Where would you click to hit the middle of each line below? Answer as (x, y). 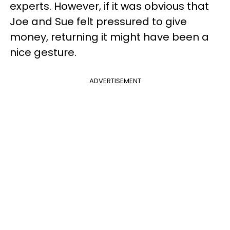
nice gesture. (43, 52)
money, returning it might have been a (109, 37)
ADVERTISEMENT (115, 81)
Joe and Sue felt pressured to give (98, 22)
